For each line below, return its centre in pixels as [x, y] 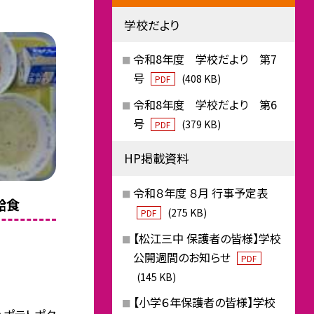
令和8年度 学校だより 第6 [205, 104]
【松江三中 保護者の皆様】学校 [207, 238]
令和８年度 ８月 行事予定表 [200, 192]
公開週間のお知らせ [183, 257]
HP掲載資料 [156, 158]
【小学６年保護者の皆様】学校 [204, 302]
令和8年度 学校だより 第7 [205, 59]
